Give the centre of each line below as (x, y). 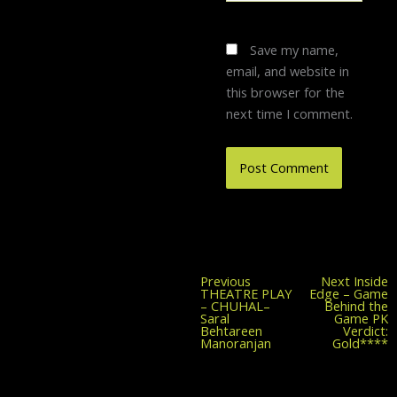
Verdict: (366, 331)
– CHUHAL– (235, 306)
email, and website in (288, 71)
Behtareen (231, 331)
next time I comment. (290, 114)
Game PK (362, 319)
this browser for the (286, 93)
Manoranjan (236, 343)
